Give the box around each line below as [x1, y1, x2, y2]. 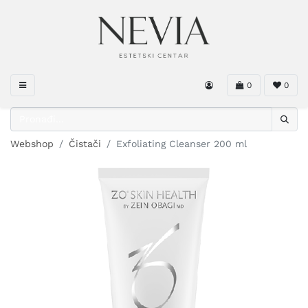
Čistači [69, 138, 101, 149]
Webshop [10, 138, 54, 149]
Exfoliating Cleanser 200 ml [116, 138, 247, 149]
